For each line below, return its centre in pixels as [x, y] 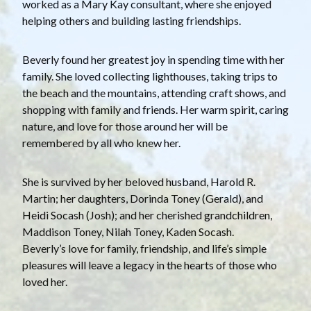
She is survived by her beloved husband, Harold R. [139, 182]
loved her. [45, 282]
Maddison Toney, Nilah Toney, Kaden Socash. [128, 232]
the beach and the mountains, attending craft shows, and [154, 93]
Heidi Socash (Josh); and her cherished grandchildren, [147, 215]
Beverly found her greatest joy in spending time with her [153, 60]
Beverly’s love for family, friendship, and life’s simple [144, 249]
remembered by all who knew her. [101, 143]
